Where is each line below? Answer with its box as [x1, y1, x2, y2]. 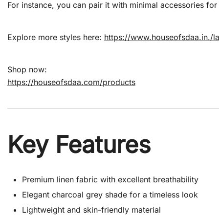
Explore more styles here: [7, 32, 104, 43]
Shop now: [7, 65, 47, 75]
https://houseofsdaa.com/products [7, 77, 135, 88]
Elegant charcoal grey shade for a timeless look [22, 190, 198, 200]
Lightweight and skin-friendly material [22, 205, 161, 215]
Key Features [7, 130, 151, 159]
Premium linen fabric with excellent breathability [22, 175, 198, 185]
